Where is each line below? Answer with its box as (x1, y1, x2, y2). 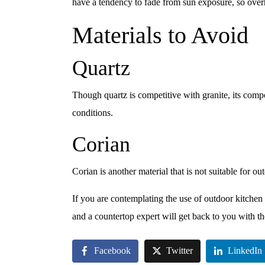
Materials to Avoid (72, 22, 248, 49)
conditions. (72, 108, 113, 118)
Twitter (166, 245, 193, 256)
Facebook (94, 245, 131, 256)
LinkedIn (228, 245, 263, 256)
